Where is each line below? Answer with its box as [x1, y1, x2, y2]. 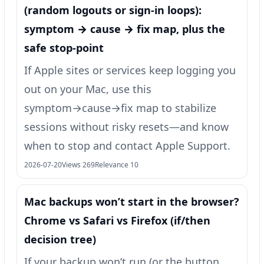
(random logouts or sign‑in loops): [24, 2, 202, 17]
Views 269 [62, 159, 95, 170]
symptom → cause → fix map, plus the [24, 21, 225, 36]
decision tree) [24, 232, 96, 246]
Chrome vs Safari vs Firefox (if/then [24, 213, 210, 227]
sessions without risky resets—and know [24, 119, 229, 134]
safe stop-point [24, 40, 104, 55]
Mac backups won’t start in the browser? [24, 194, 239, 209]
